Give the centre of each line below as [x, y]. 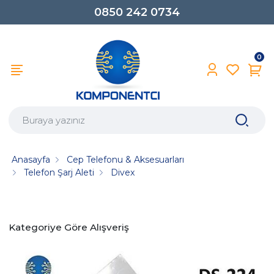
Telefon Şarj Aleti [59, 172]
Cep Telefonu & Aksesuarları [126, 159]
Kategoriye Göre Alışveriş [69, 227]
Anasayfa [31, 159]
